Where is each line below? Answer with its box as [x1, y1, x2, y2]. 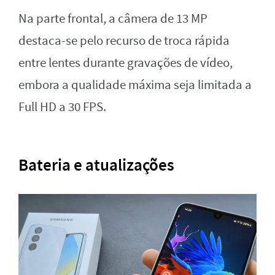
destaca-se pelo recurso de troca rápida [18, 32, 230, 49]
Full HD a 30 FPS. [18, 98, 106, 115]
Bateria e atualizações [18, 153, 174, 176]
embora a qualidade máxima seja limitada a [18, 76, 252, 93]
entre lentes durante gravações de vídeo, [18, 54, 233, 71]
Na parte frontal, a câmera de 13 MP [18, 10, 207, 27]
